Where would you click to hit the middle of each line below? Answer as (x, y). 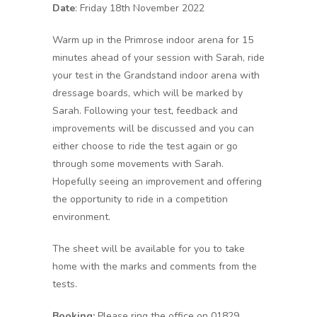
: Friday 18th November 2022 (140, 8)
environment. (81, 217)
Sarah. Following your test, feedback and (145, 111)
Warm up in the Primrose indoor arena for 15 (153, 40)
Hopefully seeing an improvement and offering (157, 181)
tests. (65, 284)
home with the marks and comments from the (155, 266)
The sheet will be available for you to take (149, 249)
